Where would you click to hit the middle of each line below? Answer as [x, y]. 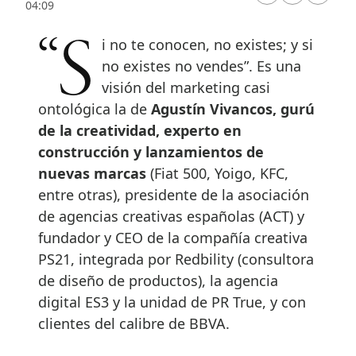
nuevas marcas [94, 173]
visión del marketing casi [186, 87]
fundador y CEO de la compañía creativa [173, 237]
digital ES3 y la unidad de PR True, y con [172, 302]
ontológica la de [95, 108]
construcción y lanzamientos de [151, 151]
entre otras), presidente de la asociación [174, 194]
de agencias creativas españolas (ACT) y [171, 216]
